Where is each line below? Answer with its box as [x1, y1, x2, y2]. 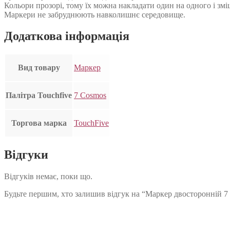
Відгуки [4, 148, 48, 162]
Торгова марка [11, 119, 67, 128]
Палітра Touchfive [6, 91, 72, 100]
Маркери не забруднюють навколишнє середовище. [4, 10, 185, 19]
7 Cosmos [74, 91, 106, 100]
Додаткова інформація [4, 29, 129, 43]
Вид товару [17, 63, 60, 72]
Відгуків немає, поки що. [4, 172, 92, 181]
